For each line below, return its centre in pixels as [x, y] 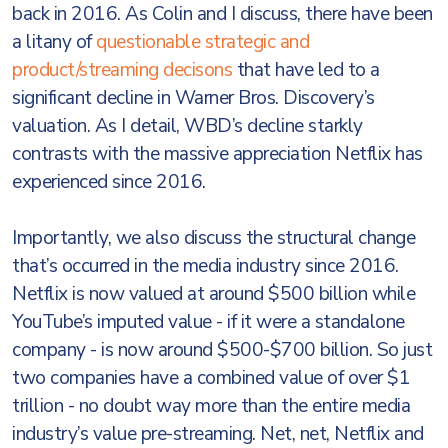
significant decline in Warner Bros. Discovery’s [193, 98]
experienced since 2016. [111, 182]
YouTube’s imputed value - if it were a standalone [208, 322]
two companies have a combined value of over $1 [211, 378]
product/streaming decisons [122, 70]
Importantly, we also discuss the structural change [213, 238]
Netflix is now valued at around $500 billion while [213, 294]
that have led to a [306, 70]
